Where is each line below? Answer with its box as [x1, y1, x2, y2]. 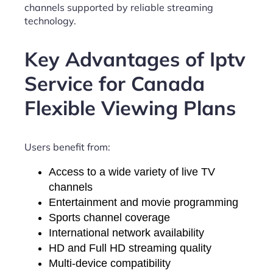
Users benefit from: [24, 140, 110, 153]
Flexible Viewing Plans [24, 95, 236, 121]
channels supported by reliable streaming [24, 1, 213, 13]
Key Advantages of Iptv [24, 46, 246, 72]
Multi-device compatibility [49, 257, 171, 269]
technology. [24, 15, 76, 27]
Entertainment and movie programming [49, 196, 238, 208]
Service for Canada [24, 71, 205, 96]
